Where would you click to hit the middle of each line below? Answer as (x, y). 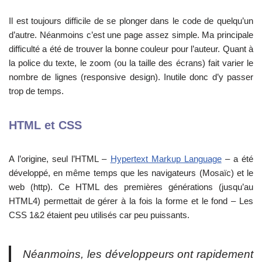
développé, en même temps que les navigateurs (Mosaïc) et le (131, 173)
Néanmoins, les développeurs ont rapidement (138, 254)
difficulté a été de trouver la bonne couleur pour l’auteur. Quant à (131, 49)
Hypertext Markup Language (166, 159)
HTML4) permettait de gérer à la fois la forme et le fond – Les (131, 201)
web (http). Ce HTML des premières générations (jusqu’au (131, 187)
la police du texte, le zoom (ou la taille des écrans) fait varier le (131, 63)
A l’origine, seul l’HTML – (60, 159)
